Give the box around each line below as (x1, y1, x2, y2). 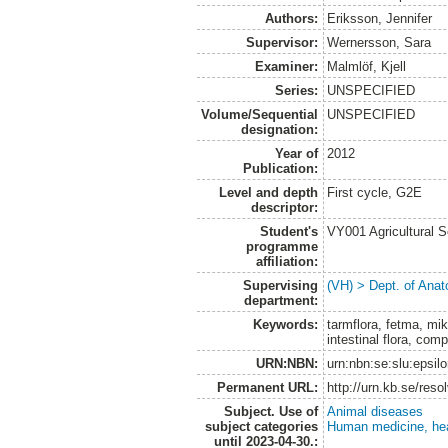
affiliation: (255, 253, 318, 269)
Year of (274, 145, 318, 161)
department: (243, 292, 318, 308)
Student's (259, 223, 318, 239)
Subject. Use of (223, 403, 318, 419)
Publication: (242, 160, 318, 176)
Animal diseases (327, 403, 424, 419)
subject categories (204, 418, 318, 434)
